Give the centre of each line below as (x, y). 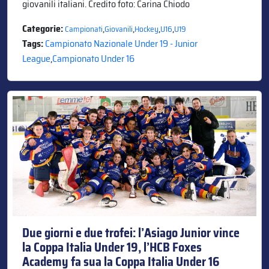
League (36, 58)
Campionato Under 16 (93, 58)
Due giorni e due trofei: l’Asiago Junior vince (131, 233)
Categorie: (44, 28)
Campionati (84, 29)
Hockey (147, 29)
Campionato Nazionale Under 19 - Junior (121, 43)
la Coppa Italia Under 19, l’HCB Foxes (112, 247)
